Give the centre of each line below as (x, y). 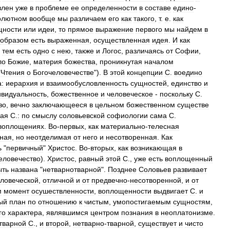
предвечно (109, 180)
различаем (88, 18)
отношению (57, 202)
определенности (109, 8)
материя (48, 62)
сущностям (192, 202)
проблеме (52, 8)
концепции (145, 72)
